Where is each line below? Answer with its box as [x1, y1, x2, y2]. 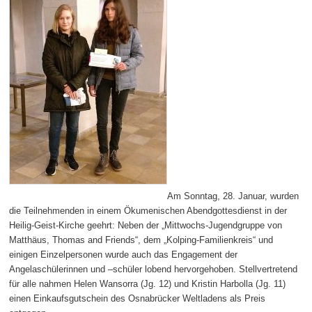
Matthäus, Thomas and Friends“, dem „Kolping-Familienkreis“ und [9, 235, 274, 246]
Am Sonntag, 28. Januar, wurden [167, 191, 299, 202]
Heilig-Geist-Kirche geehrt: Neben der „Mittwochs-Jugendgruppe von [9, 220, 283, 231]
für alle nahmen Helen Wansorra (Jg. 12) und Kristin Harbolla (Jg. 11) [9, 279, 286, 290]
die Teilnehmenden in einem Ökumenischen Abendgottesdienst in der [9, 205, 288, 217]
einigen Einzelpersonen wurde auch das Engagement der [9, 249, 238, 260]
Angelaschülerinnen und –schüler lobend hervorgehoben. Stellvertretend [9, 264, 298, 275]
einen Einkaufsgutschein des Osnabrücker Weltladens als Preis [9, 293, 266, 304]
